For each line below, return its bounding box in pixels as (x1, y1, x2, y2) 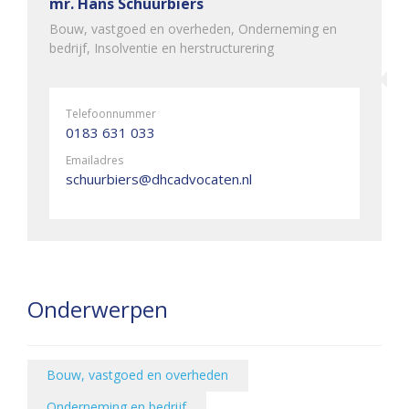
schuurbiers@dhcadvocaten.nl (66, 170, 252, 188)
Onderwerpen (27, 294, 168, 324)
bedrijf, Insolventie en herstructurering (49, 39, 274, 57)
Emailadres (66, 152, 123, 168)
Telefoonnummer (66, 106, 156, 121)
